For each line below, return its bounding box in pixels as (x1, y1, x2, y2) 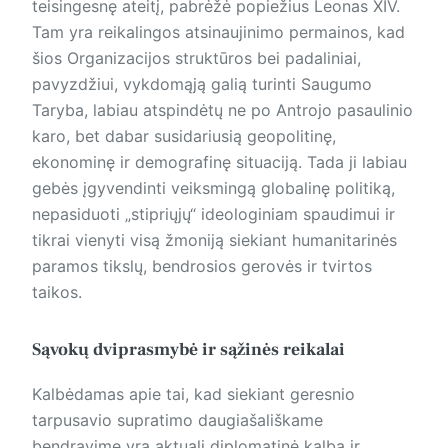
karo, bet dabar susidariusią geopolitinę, (32, 126, 336, 147)
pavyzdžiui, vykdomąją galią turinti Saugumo (32, 74, 372, 95)
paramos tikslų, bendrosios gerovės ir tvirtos (32, 256, 372, 277)
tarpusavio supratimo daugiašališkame (32, 410, 323, 430)
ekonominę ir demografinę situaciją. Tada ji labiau (32, 152, 407, 173)
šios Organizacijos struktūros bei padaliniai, (32, 48, 361, 69)
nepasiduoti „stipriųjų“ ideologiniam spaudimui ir (32, 204, 395, 225)
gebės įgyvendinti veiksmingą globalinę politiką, (32, 178, 395, 199)
